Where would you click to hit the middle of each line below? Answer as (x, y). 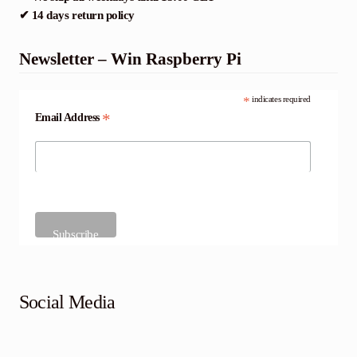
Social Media (67, 302)
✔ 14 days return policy (76, 16)
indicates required (280, 99)
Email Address (69, 118)
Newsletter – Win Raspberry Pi (130, 59)
